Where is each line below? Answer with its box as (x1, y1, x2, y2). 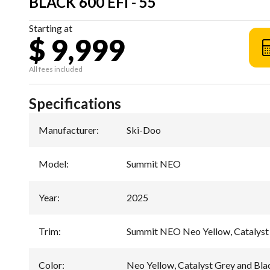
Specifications (29, 94, 121, 112)
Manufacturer (39, 124, 96, 136)
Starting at (29, 22, 72, 34)
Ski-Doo (127, 124, 161, 136)
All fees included (29, 64, 83, 74)
